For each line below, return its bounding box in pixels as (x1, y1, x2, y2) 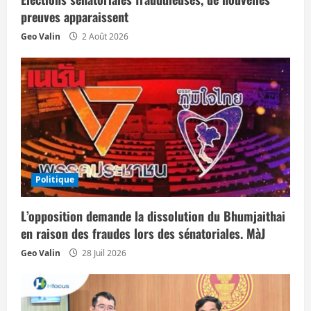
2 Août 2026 (80, 30, 128, 42)
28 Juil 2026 (80, 246, 126, 259)
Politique (35, 173, 74, 185)
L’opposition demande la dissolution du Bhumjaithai (21, 206, 285, 225)
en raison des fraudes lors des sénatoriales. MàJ (21, 224, 265, 242)
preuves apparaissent (21, 7, 128, 26)
